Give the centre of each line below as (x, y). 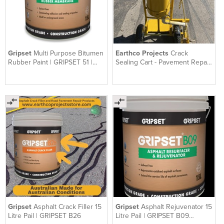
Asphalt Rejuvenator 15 (177, 206)
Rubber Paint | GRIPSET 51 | (50, 62)
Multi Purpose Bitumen (68, 53)
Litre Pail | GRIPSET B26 (44, 215)
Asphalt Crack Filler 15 (67, 206)
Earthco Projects (143, 53)
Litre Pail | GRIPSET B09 (152, 215)
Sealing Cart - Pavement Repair (163, 62)
